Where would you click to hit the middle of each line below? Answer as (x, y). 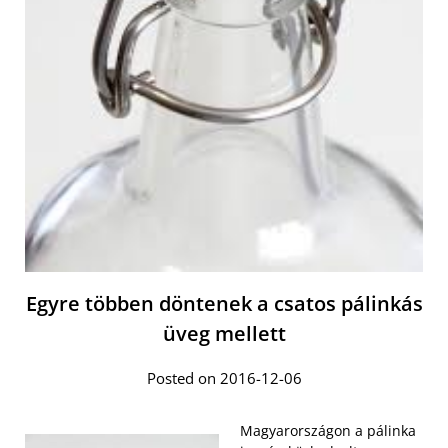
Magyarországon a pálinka (328, 431)
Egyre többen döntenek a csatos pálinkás (224, 304)
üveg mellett (224, 334)
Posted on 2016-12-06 (224, 378)
